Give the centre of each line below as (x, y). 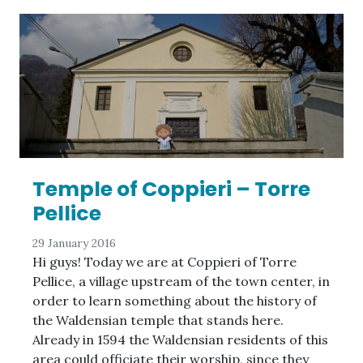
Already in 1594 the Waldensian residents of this (180, 340)
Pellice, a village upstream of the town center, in (181, 282)
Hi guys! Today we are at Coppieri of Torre (164, 262)
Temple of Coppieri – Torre (171, 190)
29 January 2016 (74, 243)
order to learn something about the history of (175, 301)
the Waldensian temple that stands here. (158, 320)
